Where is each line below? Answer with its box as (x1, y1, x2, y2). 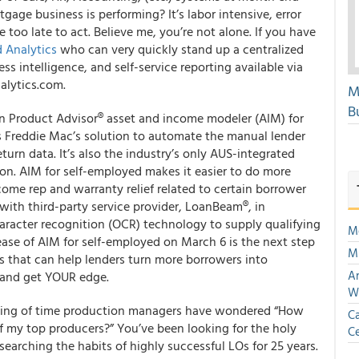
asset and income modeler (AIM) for (107, 108, 304, 127)
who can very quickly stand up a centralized (57, 39, 304, 58)
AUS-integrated (210, 143, 295, 163)
